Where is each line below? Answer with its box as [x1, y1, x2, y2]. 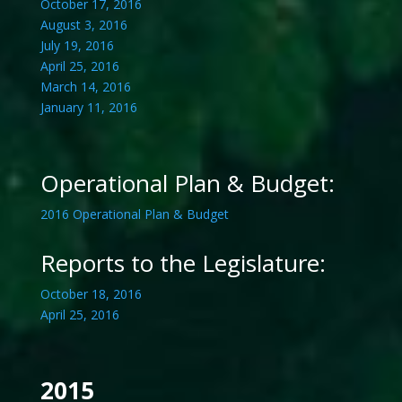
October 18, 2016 [39, 285, 142, 303]
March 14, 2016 [39, 78, 131, 96]
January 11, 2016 [39, 99, 137, 117]
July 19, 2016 [39, 37, 114, 55]
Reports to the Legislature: [39, 247, 326, 280]
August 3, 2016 [39, 16, 127, 34]
